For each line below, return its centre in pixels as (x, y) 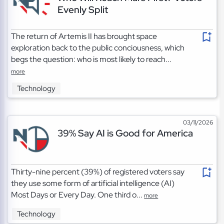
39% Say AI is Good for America (125, 133)
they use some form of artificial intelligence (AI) (93, 183)
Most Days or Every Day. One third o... (78, 195)
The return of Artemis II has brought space (84, 36)
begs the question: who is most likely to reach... (91, 59)
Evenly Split (82, 10)
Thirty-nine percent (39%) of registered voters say (98, 172)
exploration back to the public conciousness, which (98, 48)
